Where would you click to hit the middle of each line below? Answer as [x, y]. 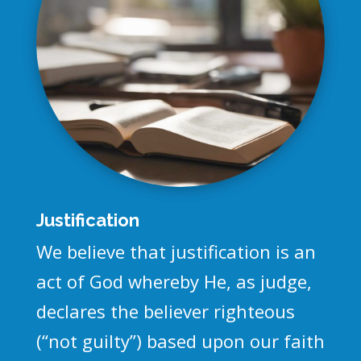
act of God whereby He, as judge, [174, 281]
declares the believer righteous [165, 311]
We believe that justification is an [176, 251]
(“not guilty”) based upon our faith [180, 340]
